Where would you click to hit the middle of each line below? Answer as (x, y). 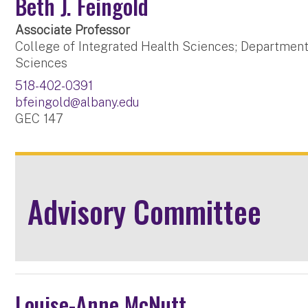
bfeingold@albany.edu (77, 102)
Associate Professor (73, 30)
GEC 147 (40, 119)
